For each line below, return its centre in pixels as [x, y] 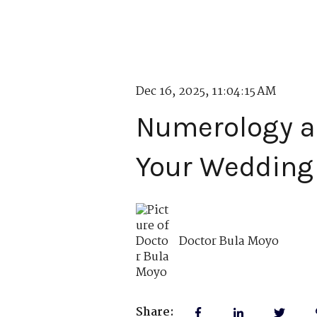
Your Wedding [225, 167]
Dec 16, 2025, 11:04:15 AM [206, 92]
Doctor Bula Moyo [229, 241]
